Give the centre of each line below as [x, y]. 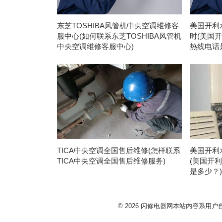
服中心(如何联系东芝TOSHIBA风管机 [119, 36]
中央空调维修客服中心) [95, 46]
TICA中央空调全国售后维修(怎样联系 [118, 150]
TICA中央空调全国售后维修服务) [111, 161]
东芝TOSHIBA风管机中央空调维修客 [118, 25]
